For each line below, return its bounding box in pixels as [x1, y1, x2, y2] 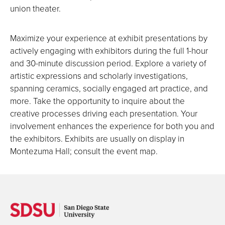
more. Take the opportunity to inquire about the [10, 95, 185, 106]
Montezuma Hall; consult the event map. [10, 145, 158, 157]
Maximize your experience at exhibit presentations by [10, 32, 207, 44]
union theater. [10, 3, 61, 14]
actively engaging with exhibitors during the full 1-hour [10, 45, 208, 56]
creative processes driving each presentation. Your [10, 107, 197, 119]
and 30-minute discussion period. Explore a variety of [10, 57, 206, 69]
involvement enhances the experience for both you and [10, 120, 214, 132]
